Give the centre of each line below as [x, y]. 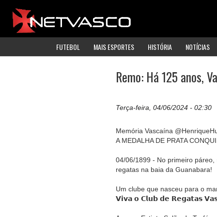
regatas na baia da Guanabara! [164, 170]
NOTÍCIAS [198, 46]
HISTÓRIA [160, 46]
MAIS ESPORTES [114, 46]
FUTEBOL [68, 46]
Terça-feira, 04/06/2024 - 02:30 [164, 108]
